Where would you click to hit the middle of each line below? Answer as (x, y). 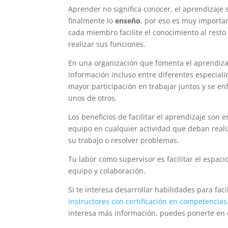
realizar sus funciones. (107, 44)
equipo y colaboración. (107, 171)
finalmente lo (92, 21)
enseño (128, 21)
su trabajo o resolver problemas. (124, 140)
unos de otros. (93, 98)
